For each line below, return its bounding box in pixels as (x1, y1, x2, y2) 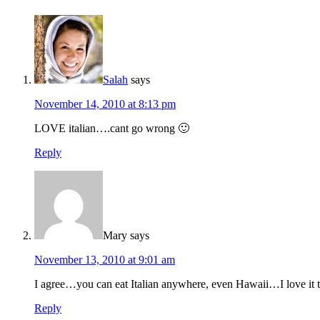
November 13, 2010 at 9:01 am (34, 254, 175, 266)
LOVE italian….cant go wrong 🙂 (34, 122, 189, 135)
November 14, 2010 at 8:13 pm (34, 98, 176, 111)
